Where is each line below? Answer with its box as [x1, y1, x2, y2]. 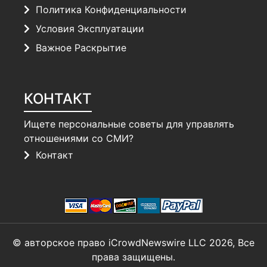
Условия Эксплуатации [36, 22, 145, 35]
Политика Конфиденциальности [36, 3, 187, 15]
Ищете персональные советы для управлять [24, 117, 235, 130]
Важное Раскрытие [36, 41, 127, 54]
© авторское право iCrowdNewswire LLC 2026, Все [13, 237, 254, 249]
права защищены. [92, 251, 175, 263]
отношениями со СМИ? [24, 132, 134, 144]
